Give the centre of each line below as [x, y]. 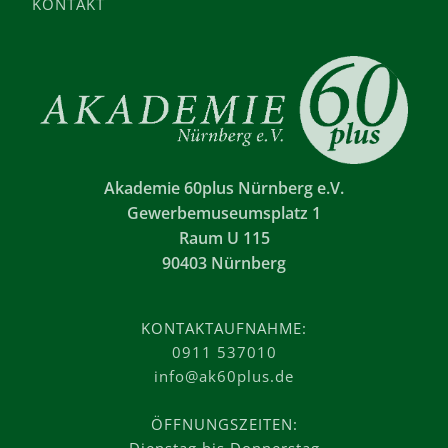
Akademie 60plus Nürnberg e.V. [224, 188]
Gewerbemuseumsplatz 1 [224, 213]
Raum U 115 [224, 238]
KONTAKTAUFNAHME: [224, 328]
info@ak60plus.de [224, 376]
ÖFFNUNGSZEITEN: [224, 424]
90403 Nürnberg [224, 263]
